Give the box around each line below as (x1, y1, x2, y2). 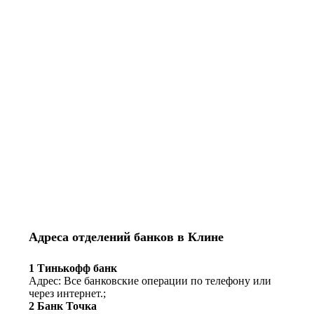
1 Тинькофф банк (29, 262, 117, 275)
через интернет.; (29, 287, 106, 300)
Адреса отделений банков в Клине (29, 230, 224, 245)
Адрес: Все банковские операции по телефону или (29, 275, 271, 287)
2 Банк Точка (29, 300, 97, 313)
